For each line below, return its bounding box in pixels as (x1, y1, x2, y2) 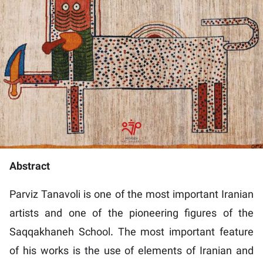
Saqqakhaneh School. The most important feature (9, 225, 254, 242)
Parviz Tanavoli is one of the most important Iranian (9, 187, 254, 204)
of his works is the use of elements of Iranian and (9, 244, 254, 261)
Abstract (9, 159, 50, 176)
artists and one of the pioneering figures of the (9, 206, 254, 223)
